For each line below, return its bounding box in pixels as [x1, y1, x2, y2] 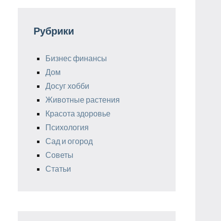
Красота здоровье [45, 108, 110, 118]
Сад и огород [45, 136, 93, 146]
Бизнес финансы [45, 53, 107, 63]
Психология [45, 122, 89, 132]
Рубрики [34, 24, 74, 37]
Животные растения [45, 94, 120, 104]
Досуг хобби [45, 80, 89, 90]
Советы [45, 149, 74, 159]
